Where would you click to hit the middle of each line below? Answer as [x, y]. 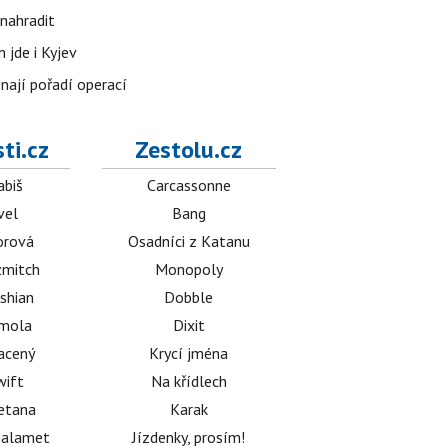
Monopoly [188, 269]
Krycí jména [189, 353]
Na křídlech [188, 381]
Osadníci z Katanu [188, 241]
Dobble [189, 297]
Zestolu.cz [189, 150]
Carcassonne [188, 185]
